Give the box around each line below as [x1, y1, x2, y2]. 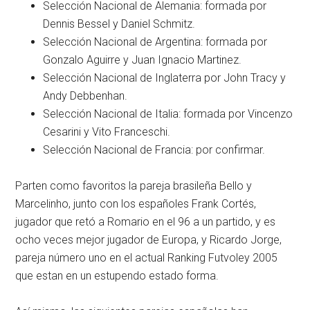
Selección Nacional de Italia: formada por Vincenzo [43, 107, 293, 120]
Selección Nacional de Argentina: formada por [43, 35, 268, 48]
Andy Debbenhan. [43, 89, 128, 102]
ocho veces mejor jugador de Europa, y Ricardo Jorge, [15, 233, 282, 246]
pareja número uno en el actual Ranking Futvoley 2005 [15, 251, 278, 264]
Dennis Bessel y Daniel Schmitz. [43, 17, 196, 30]
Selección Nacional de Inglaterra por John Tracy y [43, 71, 286, 84]
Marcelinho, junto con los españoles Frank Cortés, [15, 197, 257, 210]
